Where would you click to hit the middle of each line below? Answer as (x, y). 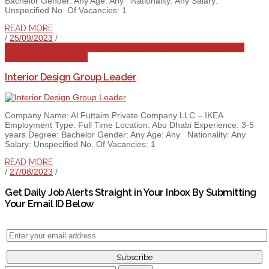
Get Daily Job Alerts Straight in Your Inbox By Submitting (131, 192)
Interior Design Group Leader (71, 77)
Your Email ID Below (50, 204)
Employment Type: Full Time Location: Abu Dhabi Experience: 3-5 (129, 125)
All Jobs (59, 47)
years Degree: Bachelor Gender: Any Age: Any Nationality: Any (125, 135)
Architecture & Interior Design (130, 47)
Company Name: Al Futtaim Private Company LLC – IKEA (114, 116)
